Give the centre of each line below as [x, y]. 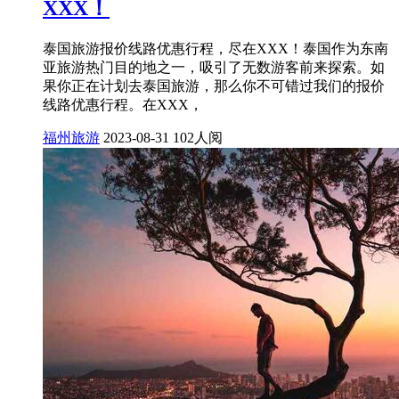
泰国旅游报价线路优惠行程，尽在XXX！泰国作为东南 [216, 48]
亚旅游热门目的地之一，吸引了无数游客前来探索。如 [214, 67]
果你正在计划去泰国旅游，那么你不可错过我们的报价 [214, 85]
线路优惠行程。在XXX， [123, 104]
